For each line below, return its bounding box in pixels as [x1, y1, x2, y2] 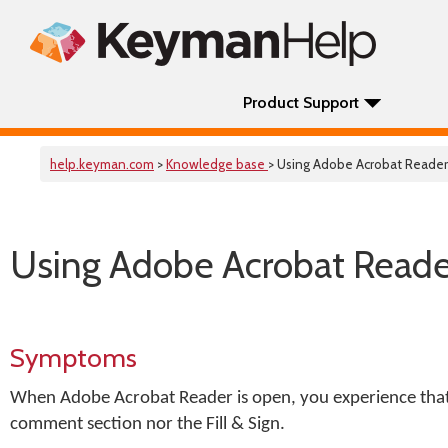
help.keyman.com [50, 156, 154, 172]
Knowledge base [166, 156, 268, 172]
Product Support [243, 93, 359, 112]
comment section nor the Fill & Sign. [10, 415, 285, 434]
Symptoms [10, 341, 137, 374]
